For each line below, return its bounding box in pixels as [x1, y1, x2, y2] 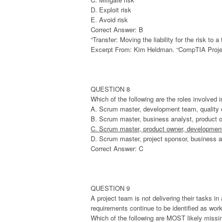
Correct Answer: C [91, 144, 143, 154]
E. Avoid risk [91, 15, 128, 25]
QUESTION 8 [91, 84, 130, 94]
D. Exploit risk [91, 5, 131, 15]
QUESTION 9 [91, 183, 130, 193]
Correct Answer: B [91, 25, 143, 35]
